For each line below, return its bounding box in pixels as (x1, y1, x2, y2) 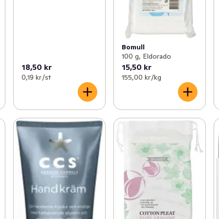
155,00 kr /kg (121, 72, 161, 82)
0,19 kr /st (21, 72, 51, 82)
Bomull (121, 42, 145, 51)
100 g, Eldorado (121, 51, 171, 61)
